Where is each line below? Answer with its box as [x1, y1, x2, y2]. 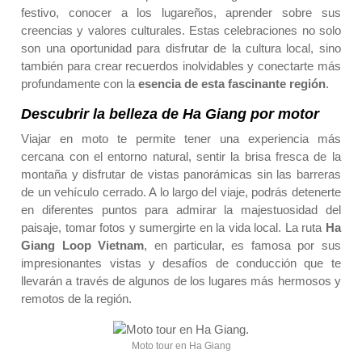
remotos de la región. [21, 292, 133, 306]
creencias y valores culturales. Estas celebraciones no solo [21, 23, 341, 38]
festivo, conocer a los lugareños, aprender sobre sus [21, 6, 341, 20]
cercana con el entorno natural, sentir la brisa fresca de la [21, 149, 341, 164]
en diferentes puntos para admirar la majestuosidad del [21, 203, 341, 217]
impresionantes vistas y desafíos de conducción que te [21, 256, 341, 271]
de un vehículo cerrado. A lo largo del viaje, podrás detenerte [21, 185, 341, 200]
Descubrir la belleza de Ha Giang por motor [21, 106, 320, 123]
